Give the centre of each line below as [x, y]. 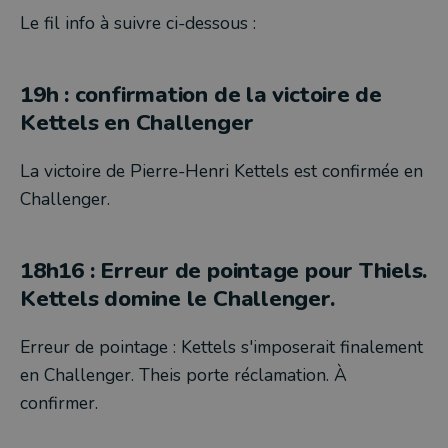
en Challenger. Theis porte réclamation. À [183, 375]
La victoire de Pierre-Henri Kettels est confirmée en [221, 171]
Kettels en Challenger [137, 122]
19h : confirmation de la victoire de [201, 94]
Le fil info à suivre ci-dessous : [138, 23]
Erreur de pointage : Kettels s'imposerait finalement [221, 347]
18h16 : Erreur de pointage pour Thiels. [224, 270]
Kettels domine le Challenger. [180, 298]
